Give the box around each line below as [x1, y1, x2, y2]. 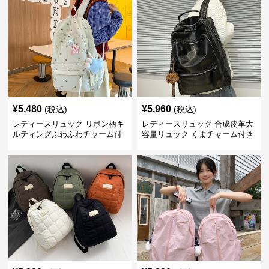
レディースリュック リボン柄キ [13, 119, 125, 128]
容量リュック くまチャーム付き [141, 130, 253, 139]
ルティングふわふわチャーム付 [13, 130, 122, 139]
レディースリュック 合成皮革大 [141, 119, 253, 128]
